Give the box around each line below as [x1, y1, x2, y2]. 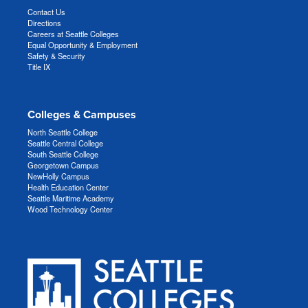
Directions [27, 17, 61, 29]
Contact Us [27, 6, 65, 18]
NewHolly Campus [27, 170, 89, 181]
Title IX [27, 61, 50, 73]
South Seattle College [27, 148, 98, 159]
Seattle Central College [27, 137, 103, 148]
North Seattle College [27, 126, 98, 137]
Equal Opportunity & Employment [27, 39, 137, 51]
